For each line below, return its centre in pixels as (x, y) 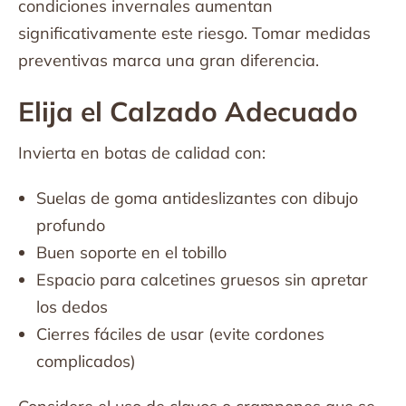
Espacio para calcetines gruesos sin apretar (202, 280)
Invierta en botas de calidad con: (142, 153)
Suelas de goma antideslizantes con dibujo (197, 198)
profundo (71, 225)
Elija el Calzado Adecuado (188, 111)
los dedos (72, 307)
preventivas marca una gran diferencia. (169, 60)
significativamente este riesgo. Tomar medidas (194, 33)
